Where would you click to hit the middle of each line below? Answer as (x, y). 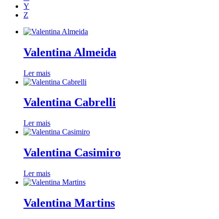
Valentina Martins (69, 203)
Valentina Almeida (70, 52)
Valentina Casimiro (72, 153)
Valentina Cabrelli (70, 102)
